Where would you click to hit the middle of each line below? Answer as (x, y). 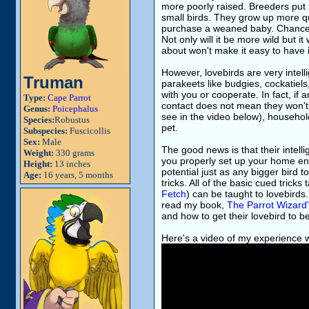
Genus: (37, 109)
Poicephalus (75, 109)
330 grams (74, 153)
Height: (38, 164)
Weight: (39, 153)
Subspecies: (46, 131)
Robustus (72, 120)
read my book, (194, 205)
